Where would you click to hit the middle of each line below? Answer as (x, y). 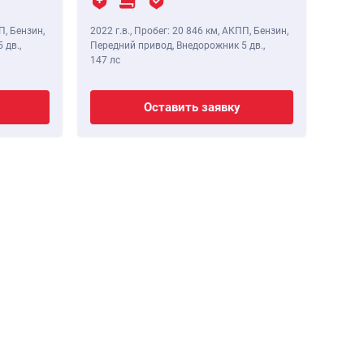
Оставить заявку (192, 108)
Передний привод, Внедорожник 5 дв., (178, 46)
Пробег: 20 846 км (176, 31)
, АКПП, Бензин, (253, 31)
